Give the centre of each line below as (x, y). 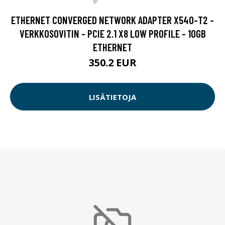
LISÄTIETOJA (113, 97)
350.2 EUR (113, 63)
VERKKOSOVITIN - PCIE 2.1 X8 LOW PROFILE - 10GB (113, 34)
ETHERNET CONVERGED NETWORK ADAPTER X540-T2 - (113, 20)
